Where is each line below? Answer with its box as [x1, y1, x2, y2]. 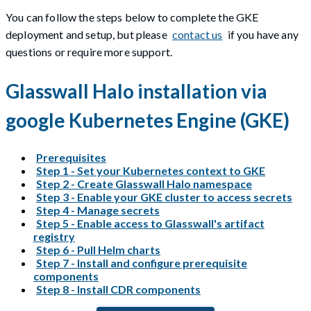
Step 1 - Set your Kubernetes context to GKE [36, 164, 265, 178]
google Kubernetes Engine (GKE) [6, 108, 289, 132]
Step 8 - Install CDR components [36, 283, 201, 296]
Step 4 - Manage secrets [36, 203, 160, 217]
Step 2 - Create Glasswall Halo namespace [36, 177, 252, 191]
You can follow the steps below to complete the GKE [6, 10, 259, 24]
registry [33, 230, 75, 244]
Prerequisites [36, 151, 106, 165]
